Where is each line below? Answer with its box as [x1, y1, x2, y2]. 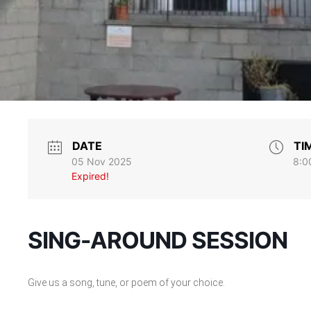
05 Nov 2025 [71, 155, 132, 168]
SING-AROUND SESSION [27, 226, 287, 255]
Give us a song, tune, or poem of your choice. [27, 277, 225, 289]
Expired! [71, 170, 109, 183]
